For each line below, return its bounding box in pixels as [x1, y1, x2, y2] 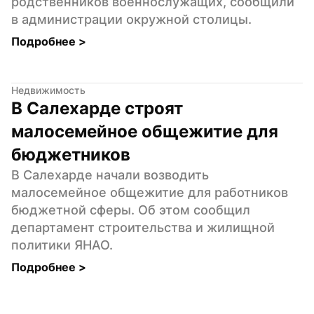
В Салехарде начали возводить [11, 167, 209, 182]
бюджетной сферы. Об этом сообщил [11, 202, 250, 217]
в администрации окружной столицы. [11, 11, 252, 27]
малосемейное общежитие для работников [11, 184, 288, 200]
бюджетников [11, 144, 130, 165]
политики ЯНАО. [11, 237, 113, 252]
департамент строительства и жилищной [11, 219, 275, 235]
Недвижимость [11, 83, 86, 96]
